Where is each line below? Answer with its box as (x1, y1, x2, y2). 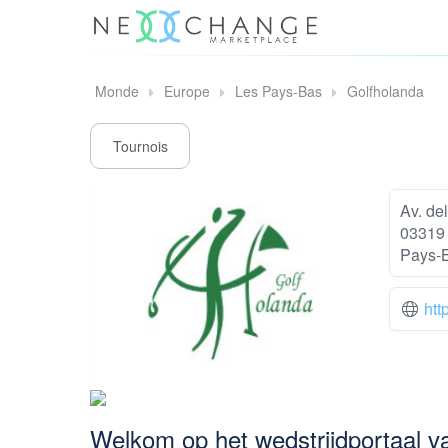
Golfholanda (347, 81, 424, 101)
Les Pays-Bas (235, 81, 322, 101)
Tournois (112, 136, 168, 157)
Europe (164, 81, 210, 101)
